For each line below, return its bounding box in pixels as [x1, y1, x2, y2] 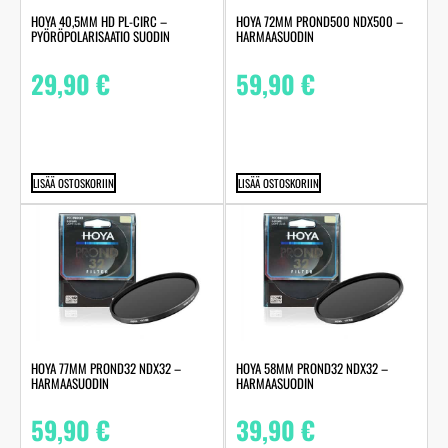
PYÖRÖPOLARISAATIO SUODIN [31, 26, 170, 47]
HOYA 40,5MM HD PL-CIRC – [31, 11, 167, 32]
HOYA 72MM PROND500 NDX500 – [235, 11, 403, 32]
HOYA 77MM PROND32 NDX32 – [31, 358, 181, 379]
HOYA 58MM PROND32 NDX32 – [235, 358, 388, 379]
